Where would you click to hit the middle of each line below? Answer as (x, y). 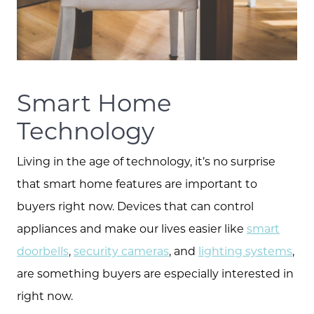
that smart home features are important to (137, 183)
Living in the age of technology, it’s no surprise (146, 161)
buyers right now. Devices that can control (135, 205)
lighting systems (245, 250)
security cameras (121, 250)
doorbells (43, 250)
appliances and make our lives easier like (132, 228)
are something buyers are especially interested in (155, 273)
